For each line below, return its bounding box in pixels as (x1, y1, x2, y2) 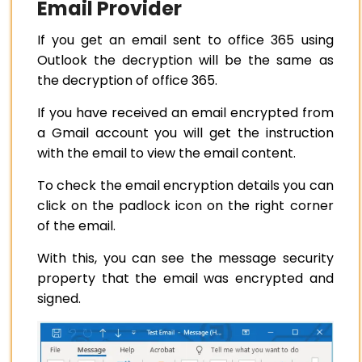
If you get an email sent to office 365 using (37, 30, 334, 49)
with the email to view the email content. (37, 143, 299, 162)
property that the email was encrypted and (37, 268, 334, 288)
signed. (37, 288, 81, 308)
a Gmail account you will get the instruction (37, 123, 334, 142)
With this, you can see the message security (37, 248, 334, 267)
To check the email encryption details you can (37, 175, 334, 195)
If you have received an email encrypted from (37, 103, 334, 122)
